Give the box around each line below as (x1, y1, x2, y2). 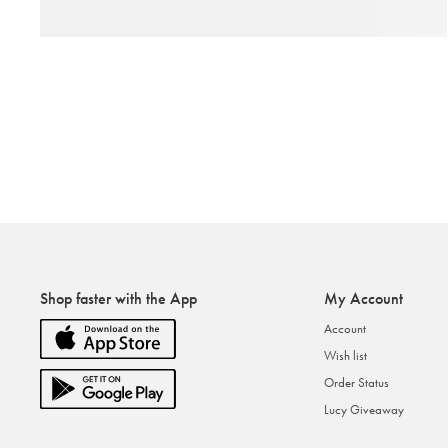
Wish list (324, 347, 368, 364)
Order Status (324, 374, 390, 391)
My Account (324, 288, 404, 309)
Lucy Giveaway (324, 401, 405, 418)
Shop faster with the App (40, 288, 197, 309)
